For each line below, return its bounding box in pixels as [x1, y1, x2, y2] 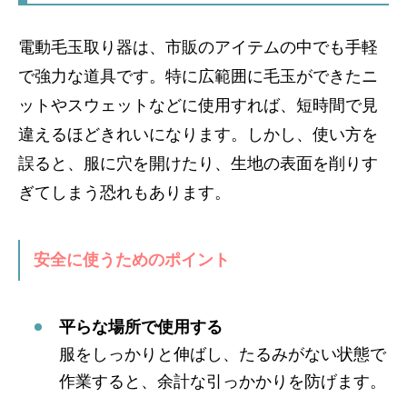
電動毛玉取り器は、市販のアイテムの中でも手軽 [18, 37, 378, 56]
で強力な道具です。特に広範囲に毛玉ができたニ [18, 66, 378, 85]
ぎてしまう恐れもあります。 [18, 183, 231, 202]
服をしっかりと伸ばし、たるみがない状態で [59, 344, 386, 363]
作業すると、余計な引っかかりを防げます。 [59, 372, 386, 391]
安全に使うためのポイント [34, 250, 230, 269]
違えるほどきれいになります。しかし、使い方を [18, 124, 378, 144]
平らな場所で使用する [59, 317, 223, 336]
